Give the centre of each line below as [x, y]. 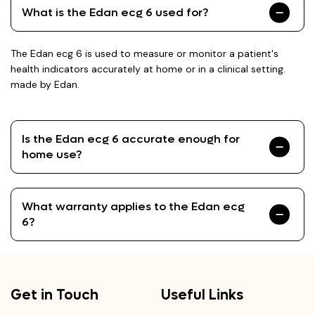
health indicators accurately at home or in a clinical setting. [148, 69]
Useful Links [202, 295]
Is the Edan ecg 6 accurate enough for [131, 139]
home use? [52, 154]
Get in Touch [54, 295]
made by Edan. [45, 84]
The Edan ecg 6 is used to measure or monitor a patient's [144, 53]
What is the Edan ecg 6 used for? [115, 12]
